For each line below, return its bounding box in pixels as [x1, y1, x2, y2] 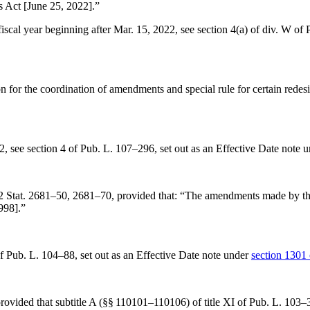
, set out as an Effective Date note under [75, 249, 251, 261]
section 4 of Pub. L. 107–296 [27, 143, 154, 154]
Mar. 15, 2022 [113, 24, 175, 35]
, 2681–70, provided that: [67, 190, 180, 201]
